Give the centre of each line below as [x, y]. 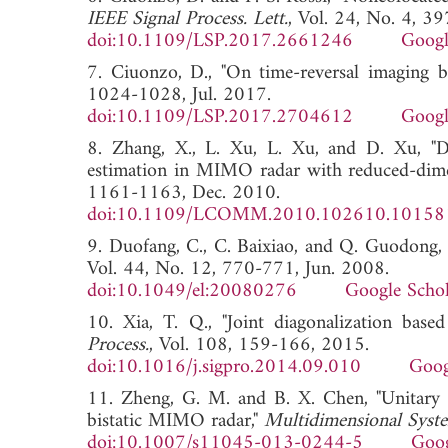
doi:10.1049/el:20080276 [192, 291]
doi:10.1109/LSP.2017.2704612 [220, 117]
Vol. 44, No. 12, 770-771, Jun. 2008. [238, 269]
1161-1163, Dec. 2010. [183, 193]
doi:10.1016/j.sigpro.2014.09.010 [224, 367]
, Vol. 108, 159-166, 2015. [259, 345]
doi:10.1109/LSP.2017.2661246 [220, 41]
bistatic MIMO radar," [175, 421]
